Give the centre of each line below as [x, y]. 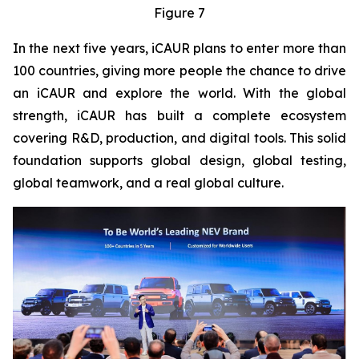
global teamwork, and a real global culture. [148, 182]
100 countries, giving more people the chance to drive [179, 70]
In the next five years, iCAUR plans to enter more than [179, 48]
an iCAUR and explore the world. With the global [179, 93]
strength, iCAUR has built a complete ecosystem [179, 115]
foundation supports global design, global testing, [179, 160]
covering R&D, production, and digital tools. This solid [179, 137]
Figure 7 [179, 12]
